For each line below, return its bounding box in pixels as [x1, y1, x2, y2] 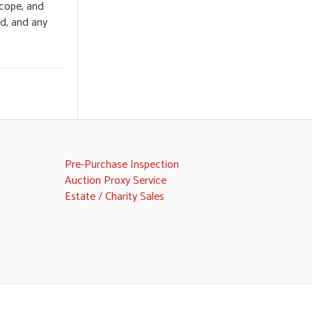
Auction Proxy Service [65, 171, 167, 190]
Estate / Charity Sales [65, 187, 165, 206]
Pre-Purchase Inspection [65, 155, 180, 174]
